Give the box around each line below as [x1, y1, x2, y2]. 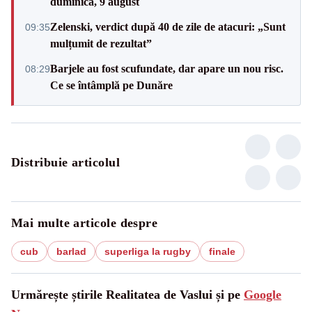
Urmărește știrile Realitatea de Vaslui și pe [11, 287, 244, 302]
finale [209, 245, 235, 257]
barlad [56, 245, 86, 257]
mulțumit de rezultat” [50, 37, 152, 49]
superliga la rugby [104, 245, 191, 257]
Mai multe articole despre [11, 215, 158, 230]
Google [244, 287, 281, 302]
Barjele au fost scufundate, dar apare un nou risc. [50, 62, 283, 75]
